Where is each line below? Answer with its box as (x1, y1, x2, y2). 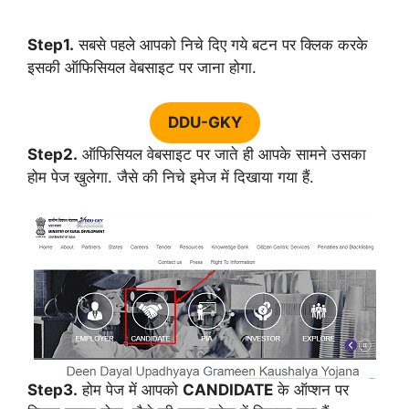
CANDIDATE (183, 380, 273, 399)
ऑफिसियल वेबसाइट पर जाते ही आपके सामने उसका (78, 145, 366, 163)
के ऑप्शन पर (273, 380, 349, 399)
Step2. (27, 145, 78, 163)
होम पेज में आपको (78, 380, 183, 399)
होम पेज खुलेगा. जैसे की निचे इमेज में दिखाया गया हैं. (27, 168, 314, 186)
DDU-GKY (167, 113, 242, 131)
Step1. (27, 35, 74, 54)
